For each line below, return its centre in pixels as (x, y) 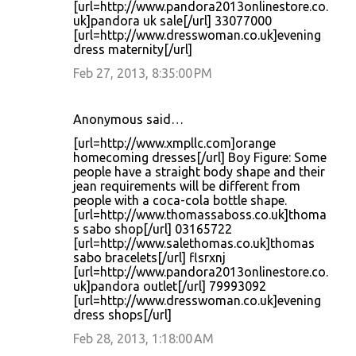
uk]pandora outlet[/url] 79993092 (170, 286)
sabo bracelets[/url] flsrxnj (149, 257)
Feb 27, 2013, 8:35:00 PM (143, 73)
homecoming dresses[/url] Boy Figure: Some (200, 157)
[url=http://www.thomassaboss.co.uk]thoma (200, 215)
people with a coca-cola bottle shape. (180, 200)
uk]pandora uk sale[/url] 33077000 (172, 21)
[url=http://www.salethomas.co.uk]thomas (194, 243)
